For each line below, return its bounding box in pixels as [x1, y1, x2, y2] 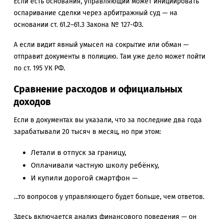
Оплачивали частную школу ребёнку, [31, 161, 159, 170]
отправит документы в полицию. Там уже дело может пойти [14, 52, 205, 61]
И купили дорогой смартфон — [31, 174, 138, 183]
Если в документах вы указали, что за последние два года [14, 116, 202, 125]
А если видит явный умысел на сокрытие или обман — [14, 40, 189, 49]
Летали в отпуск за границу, [31, 148, 127, 157]
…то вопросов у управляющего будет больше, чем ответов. [14, 193, 204, 201]
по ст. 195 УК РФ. [14, 64, 65, 72]
